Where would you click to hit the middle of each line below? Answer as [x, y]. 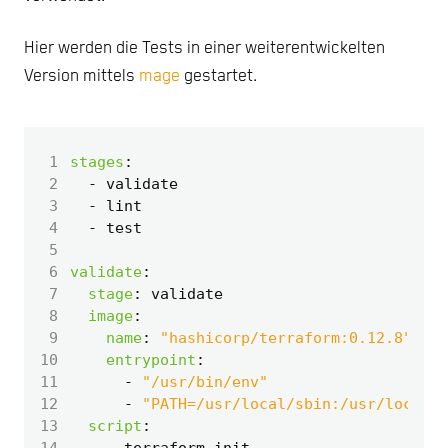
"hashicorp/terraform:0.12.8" [286, 337]
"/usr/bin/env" [205, 381]
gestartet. [218, 76]
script [115, 425]
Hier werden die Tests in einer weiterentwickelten [204, 48]
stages [97, 161]
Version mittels [81, 76]
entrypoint [151, 359]
